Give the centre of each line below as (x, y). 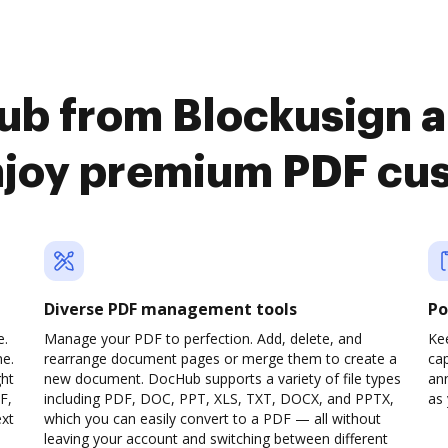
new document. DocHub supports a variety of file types (222, 378)
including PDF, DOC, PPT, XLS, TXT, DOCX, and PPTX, (219, 398)
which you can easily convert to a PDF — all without (212, 418)
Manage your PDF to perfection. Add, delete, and (203, 338)
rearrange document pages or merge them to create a (220, 358)
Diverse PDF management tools (170, 309)
